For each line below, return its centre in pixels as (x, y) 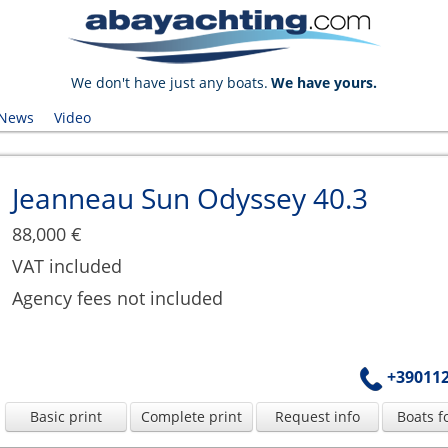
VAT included (66, 266)
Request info (317, 417)
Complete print (192, 417)
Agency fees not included (117, 298)
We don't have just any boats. (169, 82)
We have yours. (324, 82)
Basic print (66, 417)
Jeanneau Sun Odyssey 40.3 (189, 198)
